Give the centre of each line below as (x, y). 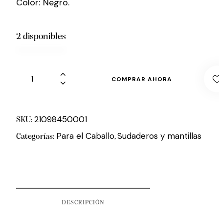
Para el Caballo (86, 136)
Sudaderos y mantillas (160, 136)
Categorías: (36, 137)
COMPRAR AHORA (142, 79)
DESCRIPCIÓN (83, 203)
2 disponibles (41, 37)
